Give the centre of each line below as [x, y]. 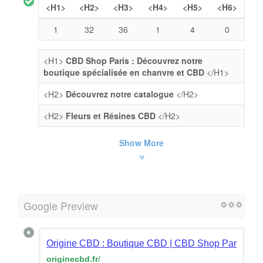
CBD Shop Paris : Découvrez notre [134, 60]
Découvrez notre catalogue [120, 94]
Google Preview [61, 205]
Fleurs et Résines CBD [111, 115]
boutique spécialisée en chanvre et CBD [125, 72]
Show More [141, 142]
